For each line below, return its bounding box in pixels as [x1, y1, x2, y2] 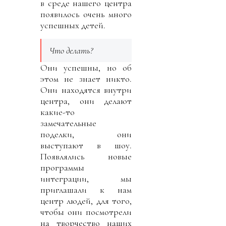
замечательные [40, 117, 96, 129]
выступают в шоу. [40, 139, 132, 151]
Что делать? [49, 44, 93, 56]
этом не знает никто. [40, 73, 132, 84]
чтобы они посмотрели [40, 206, 132, 217]
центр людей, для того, [40, 195, 132, 206]
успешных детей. [40, 19, 105, 31]
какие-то [40, 106, 75, 118]
